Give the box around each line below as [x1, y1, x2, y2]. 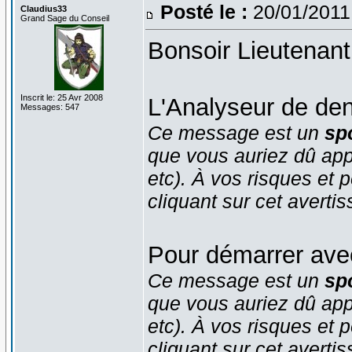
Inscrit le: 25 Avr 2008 [20, 92, 103, 102]
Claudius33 [20, 3, 67, 13]
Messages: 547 [20, 101, 79, 112]
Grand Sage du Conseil [20, 13, 109, 23]
